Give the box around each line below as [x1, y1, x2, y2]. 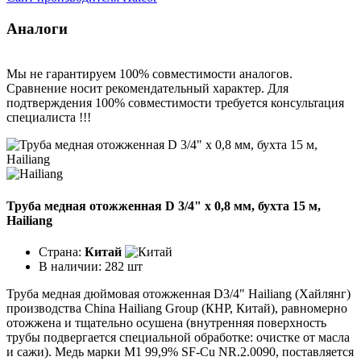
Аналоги [6, 19, 68, 37]
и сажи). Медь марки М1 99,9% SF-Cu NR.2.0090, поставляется [6, 344, 354, 359]
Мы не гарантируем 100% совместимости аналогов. [6, 67, 293, 81]
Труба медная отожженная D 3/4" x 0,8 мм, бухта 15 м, [6, 198, 321, 213]
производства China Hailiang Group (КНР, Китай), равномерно [6, 301, 347, 315]
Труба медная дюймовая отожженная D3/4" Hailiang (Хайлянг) [6, 286, 351, 301]
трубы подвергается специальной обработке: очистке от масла [6, 330, 350, 344]
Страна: [39, 244, 85, 259]
